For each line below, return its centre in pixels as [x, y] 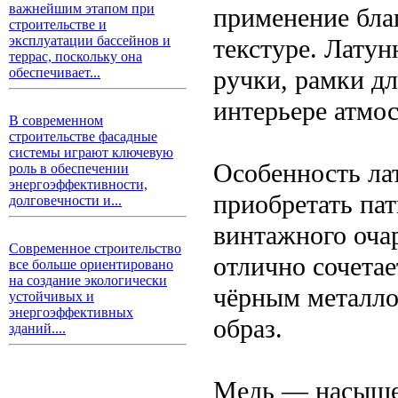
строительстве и [58, 24]
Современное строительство [95, 248]
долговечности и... [65, 200]
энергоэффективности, [78, 184]
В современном [56, 120]
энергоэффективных [71, 312]
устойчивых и [52, 296]
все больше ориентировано [91, 264]
